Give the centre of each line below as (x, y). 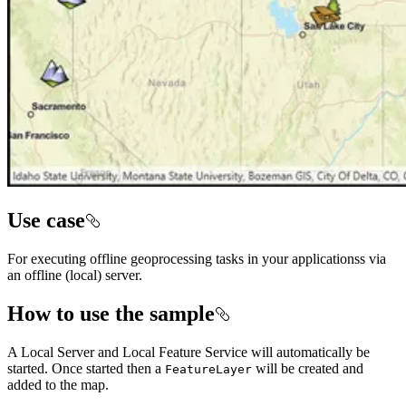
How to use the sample (111, 313)
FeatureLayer (208, 369)
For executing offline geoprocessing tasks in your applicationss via (197, 258)
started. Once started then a (86, 368)
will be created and (308, 368)
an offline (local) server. (75, 275)
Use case (46, 221)
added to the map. (58, 384)
